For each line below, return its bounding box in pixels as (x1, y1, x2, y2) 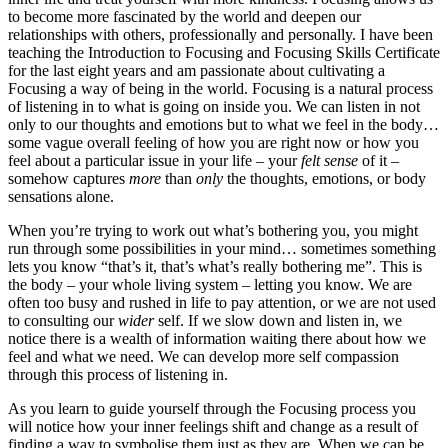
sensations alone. (8, 187, 114, 205)
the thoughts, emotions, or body (223, 169, 426, 187)
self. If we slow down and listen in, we (154, 311, 402, 329)
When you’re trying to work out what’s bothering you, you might (8, 221, 418, 239)
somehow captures (8, 169, 129, 187)
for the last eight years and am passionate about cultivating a (8, 61, 385, 79)
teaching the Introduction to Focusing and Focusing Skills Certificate (8, 43, 440, 61)
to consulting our (8, 311, 118, 329)
